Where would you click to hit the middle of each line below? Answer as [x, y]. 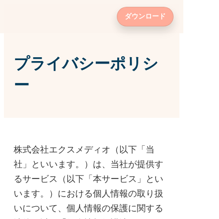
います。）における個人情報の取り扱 [88, 194]
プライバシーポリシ [86, 64]
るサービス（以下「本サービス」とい [88, 179]
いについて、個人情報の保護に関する [88, 208]
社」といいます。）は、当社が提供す [88, 164]
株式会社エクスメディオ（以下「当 [84, 150]
